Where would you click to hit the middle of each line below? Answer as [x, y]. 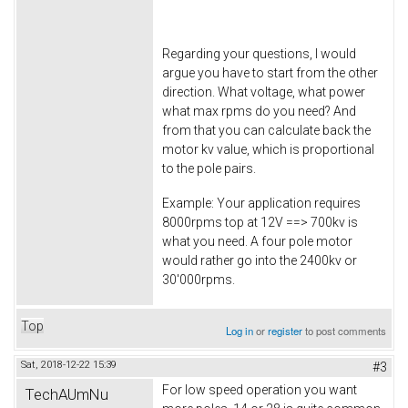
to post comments [345, 330]
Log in [240, 330]
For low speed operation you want [260, 389]
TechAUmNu [67, 394]
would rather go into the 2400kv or [260, 260]
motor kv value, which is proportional [268, 150]
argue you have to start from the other [270, 73]
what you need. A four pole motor [257, 241]
